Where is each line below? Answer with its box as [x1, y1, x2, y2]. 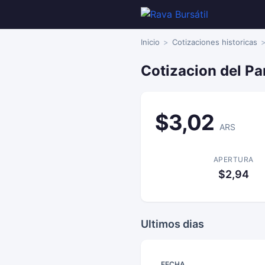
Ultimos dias [141, 218, 204, 230]
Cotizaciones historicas [172, 37, 257, 47]
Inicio [141, 37, 160, 47]
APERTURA [213, 155, 254, 164]
